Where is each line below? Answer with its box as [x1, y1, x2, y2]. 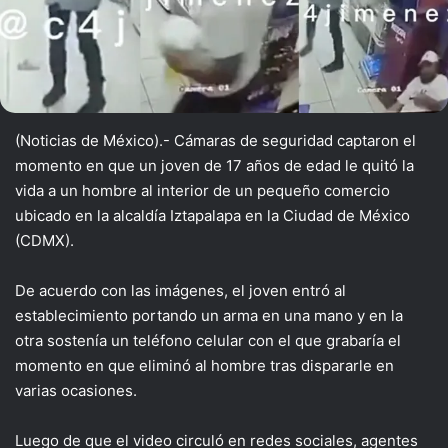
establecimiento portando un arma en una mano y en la [15, 305, 403, 325]
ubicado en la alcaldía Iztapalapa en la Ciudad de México [15, 205, 410, 225]
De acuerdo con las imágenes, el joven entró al [15, 280, 346, 300]
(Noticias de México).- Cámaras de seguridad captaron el [15, 130, 416, 150]
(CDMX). [15, 230, 74, 250]
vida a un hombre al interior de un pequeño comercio [15, 180, 390, 200]
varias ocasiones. [15, 380, 137, 400]
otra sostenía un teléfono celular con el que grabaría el [15, 330, 401, 350]
